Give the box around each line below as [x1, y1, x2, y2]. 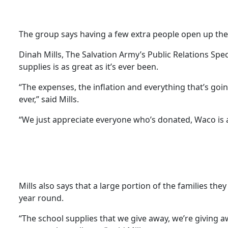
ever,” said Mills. [19, 93, 79, 105]
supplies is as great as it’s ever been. [19, 61, 158, 72]
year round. [19, 192, 64, 204]
